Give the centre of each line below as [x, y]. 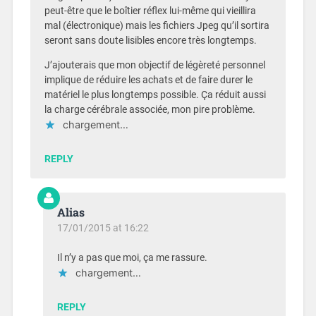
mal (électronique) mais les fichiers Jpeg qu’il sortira [157, 25]
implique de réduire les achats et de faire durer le [148, 80]
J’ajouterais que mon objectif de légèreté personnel [154, 66]
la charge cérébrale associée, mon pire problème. [150, 110]
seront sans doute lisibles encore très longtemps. [150, 40]
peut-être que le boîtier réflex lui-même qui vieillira [150, 11]
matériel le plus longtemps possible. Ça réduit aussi [155, 95]
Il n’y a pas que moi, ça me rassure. [132, 258]
